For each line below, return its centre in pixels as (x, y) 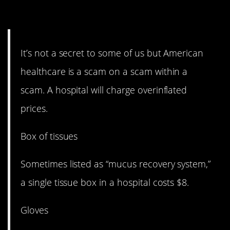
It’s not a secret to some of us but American (112, 53)
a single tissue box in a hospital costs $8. (105, 183)
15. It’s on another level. (94, 15)
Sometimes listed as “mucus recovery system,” (116, 164)
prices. (34, 108)
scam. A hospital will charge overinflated (104, 90)
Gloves (34, 210)
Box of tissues (49, 136)
